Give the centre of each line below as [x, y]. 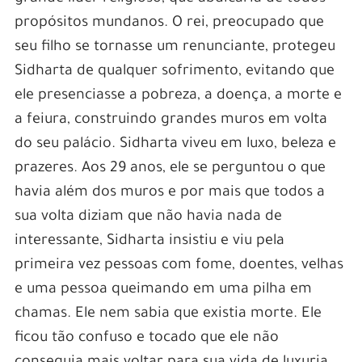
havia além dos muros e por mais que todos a [169, 194]
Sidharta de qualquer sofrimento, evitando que [174, 72]
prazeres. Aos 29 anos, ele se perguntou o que [170, 169]
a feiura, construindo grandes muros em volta [170, 121]
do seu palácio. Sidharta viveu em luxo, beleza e [175, 145]
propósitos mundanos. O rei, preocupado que [169, 24]
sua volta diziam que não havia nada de [148, 218]
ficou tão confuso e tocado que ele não [146, 339]
